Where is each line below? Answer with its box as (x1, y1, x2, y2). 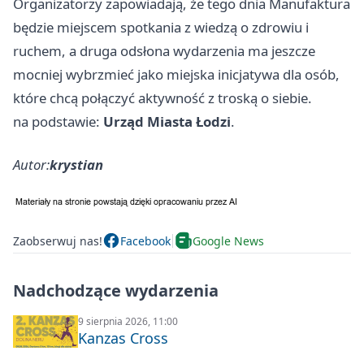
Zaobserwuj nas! (13, 232, 102, 249)
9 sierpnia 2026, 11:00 (78, 314, 178, 329)
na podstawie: (13, 112, 103, 132)
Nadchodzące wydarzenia (13, 279, 219, 302)
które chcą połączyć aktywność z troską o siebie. (13, 89, 312, 108)
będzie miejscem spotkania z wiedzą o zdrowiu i (13, 18, 309, 37)
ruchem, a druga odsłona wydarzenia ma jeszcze (13, 41, 315, 61)
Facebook (120, 232, 171, 249)
